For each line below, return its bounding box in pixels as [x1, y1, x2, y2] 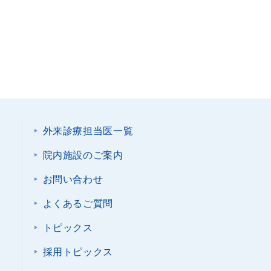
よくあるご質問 [42, 198, 113, 209]
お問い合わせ [42, 174, 103, 184]
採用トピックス [42, 247, 113, 257]
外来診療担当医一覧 [42, 126, 134, 136]
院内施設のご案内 [42, 150, 123, 160]
